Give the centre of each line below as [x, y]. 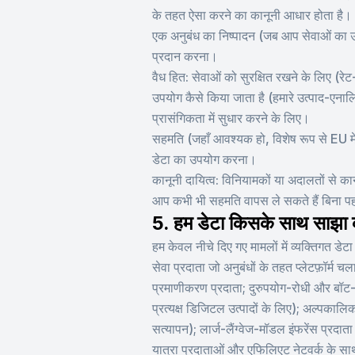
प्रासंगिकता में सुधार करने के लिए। [231, 118]
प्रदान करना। [185, 56]
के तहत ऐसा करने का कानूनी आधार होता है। [252, 15]
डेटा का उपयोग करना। [204, 159]
